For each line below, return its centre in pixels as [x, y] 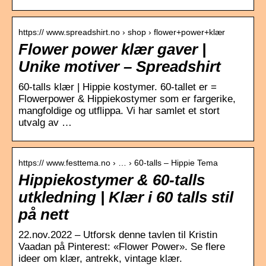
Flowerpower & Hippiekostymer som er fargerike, [127, 99]
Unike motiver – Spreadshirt [120, 66]
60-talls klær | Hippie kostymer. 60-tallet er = [118, 87]
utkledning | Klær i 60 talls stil [126, 197]
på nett [44, 214]
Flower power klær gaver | [112, 49]
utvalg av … [45, 122]
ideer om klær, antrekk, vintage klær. [100, 258]
